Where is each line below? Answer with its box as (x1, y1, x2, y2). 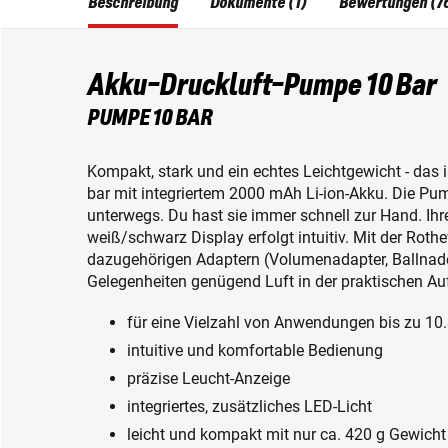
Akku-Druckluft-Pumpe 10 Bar (87, 70, 436, 103)
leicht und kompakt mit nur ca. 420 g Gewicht (127, 424, 446, 444)
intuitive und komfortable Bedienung (127, 340, 383, 360)
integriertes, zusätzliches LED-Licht (127, 396, 372, 416)
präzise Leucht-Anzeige (127, 368, 290, 388)
